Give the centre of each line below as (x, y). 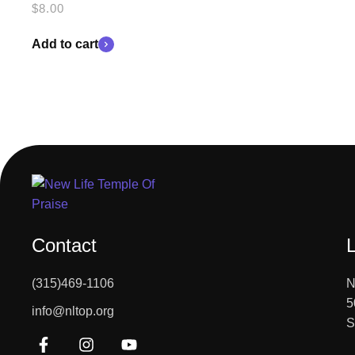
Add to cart (65, 44)
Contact (64, 245)
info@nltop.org (73, 311)
